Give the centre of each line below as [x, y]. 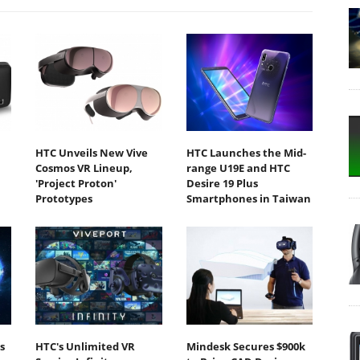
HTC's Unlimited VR [85, 346]
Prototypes [64, 199]
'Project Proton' [76, 184]
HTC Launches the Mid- [246, 153]
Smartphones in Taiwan [248, 199]
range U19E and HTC [238, 168]
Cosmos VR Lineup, [84, 168]
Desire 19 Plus [222, 184]
